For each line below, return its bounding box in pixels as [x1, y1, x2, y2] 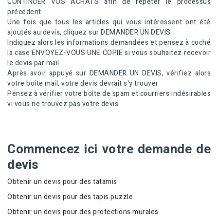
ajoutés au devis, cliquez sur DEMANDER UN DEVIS [7, 27, 171, 38]
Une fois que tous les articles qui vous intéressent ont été [7, 17, 211, 28]
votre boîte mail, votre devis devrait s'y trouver [7, 78, 159, 89]
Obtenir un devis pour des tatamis [7, 177, 117, 187]
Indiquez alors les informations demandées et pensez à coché [7, 37, 211, 48]
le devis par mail [7, 58, 59, 69]
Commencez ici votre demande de [7, 140, 211, 159]
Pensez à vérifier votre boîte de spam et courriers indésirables [7, 89, 211, 99]
